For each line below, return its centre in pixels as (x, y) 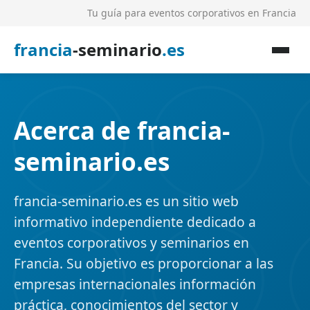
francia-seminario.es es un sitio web (126, 201)
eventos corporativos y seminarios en (131, 243)
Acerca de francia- (122, 130)
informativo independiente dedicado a (135, 222)
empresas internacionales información (135, 284)
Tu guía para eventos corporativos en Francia (192, 13)
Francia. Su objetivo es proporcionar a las (144, 263)
